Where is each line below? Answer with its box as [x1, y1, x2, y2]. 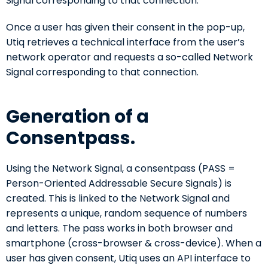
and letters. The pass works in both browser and [6, 221, 233, 236]
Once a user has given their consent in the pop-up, [6, 20, 245, 35]
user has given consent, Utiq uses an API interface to [6, 251, 251, 266]
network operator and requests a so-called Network [6, 50, 253, 65]
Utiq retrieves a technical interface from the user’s [6, 35, 245, 50]
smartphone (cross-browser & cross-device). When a [6, 236, 261, 251]
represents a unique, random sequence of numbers [6, 206, 247, 221]
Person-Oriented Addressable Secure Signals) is [6, 176, 232, 191]
